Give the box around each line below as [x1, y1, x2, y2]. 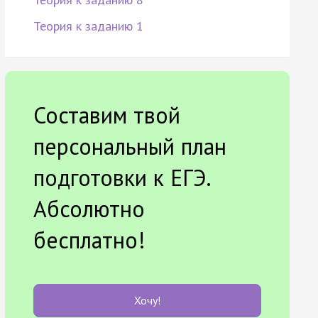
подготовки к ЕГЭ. [33, 163, 210, 193]
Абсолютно [33, 194, 145, 224]
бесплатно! [33, 225, 146, 256]
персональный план [33, 131, 226, 162]
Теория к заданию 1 [33, 18, 143, 35]
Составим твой [33, 100, 180, 131]
